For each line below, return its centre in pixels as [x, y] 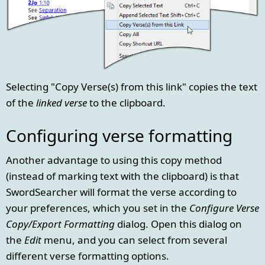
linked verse [62, 102]
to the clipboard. [126, 102]
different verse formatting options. [88, 256]
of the [21, 102]
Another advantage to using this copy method [114, 160]
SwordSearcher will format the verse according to [121, 192]
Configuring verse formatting [119, 135]
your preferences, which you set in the [98, 208]
